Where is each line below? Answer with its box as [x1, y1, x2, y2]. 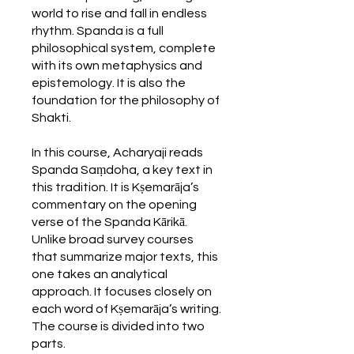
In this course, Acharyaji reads [32, 145, 203, 159]
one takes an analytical [32, 267, 168, 281]
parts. [32, 337, 66, 350]
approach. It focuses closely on [32, 284, 212, 298]
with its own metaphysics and [32, 58, 202, 72]
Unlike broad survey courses [32, 232, 194, 246]
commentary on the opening [32, 198, 197, 211]
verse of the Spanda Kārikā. [32, 215, 187, 228]
